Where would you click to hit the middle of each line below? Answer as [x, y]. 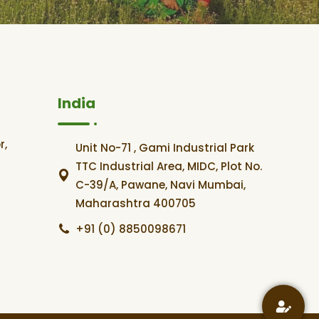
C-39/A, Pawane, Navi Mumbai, [161, 185]
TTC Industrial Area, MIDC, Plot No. [169, 167]
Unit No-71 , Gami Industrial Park [165, 148]
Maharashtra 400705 [136, 204]
